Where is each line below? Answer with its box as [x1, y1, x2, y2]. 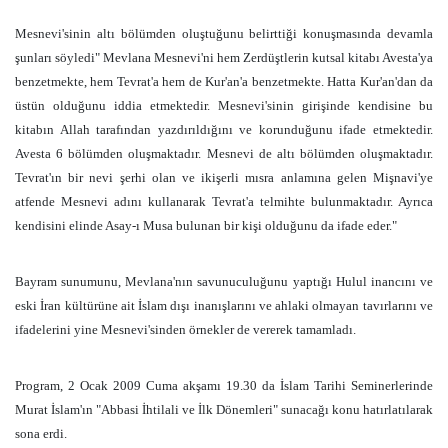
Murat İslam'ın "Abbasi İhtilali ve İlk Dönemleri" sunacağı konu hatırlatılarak [15, 402, 433, 417]
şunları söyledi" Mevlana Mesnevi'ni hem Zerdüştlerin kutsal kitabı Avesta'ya [15, 50, 433, 65]
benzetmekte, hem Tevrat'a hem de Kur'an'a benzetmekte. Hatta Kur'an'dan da [15, 74, 433, 89]
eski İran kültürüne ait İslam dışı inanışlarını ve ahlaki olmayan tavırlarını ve [15, 298, 433, 313]
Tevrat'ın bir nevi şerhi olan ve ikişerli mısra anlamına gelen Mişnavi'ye [15, 170, 433, 185]
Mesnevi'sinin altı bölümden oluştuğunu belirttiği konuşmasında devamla [15, 26, 433, 41]
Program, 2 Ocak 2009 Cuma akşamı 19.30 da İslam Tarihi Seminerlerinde [15, 378, 433, 393]
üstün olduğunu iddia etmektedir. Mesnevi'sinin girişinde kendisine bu [15, 98, 433, 113]
